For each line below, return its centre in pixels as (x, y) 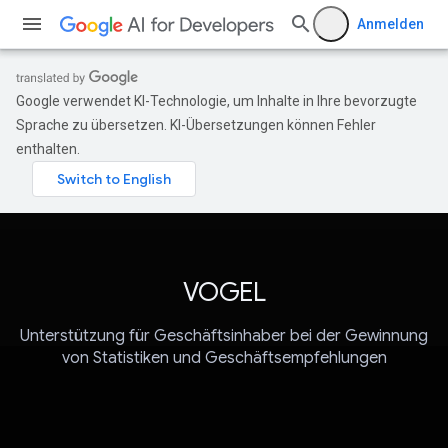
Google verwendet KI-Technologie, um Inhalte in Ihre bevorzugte (216, 101)
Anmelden (390, 24)
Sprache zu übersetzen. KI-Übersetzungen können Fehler (196, 125)
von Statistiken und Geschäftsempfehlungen (224, 358)
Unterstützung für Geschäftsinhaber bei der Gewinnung (224, 336)
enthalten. (48, 149)
